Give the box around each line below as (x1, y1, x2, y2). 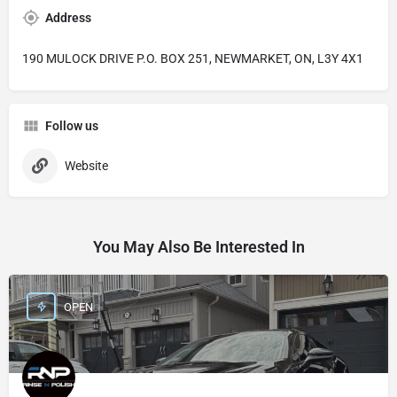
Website (65, 159, 108, 173)
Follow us (45, 119, 98, 133)
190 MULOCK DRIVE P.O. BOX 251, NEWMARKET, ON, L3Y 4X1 (22, 51, 363, 66)
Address (45, 11, 91, 25)
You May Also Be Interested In (92, 237, 305, 256)
